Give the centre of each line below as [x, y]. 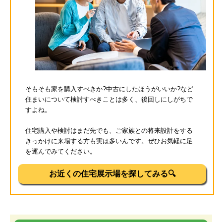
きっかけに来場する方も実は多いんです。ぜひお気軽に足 [109, 141]
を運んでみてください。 [61, 152]
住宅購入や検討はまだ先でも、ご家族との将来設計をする [109, 131]
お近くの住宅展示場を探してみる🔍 [112, 174]
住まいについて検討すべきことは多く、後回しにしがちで [109, 100]
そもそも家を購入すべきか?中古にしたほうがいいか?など [110, 89]
